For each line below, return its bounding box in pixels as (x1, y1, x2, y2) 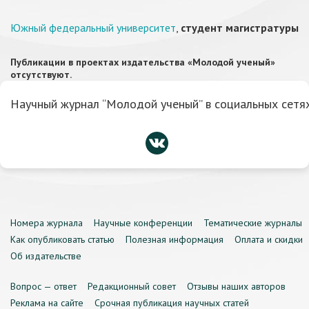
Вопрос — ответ (10, 280, 77, 292)
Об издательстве (10, 250, 81, 262)
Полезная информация (126, 233, 223, 246)
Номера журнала (10, 217, 83, 229)
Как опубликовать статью (10, 233, 114, 246)
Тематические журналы (203, 217, 302, 229)
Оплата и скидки (235, 233, 303, 246)
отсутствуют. (10, 68, 72, 81)
